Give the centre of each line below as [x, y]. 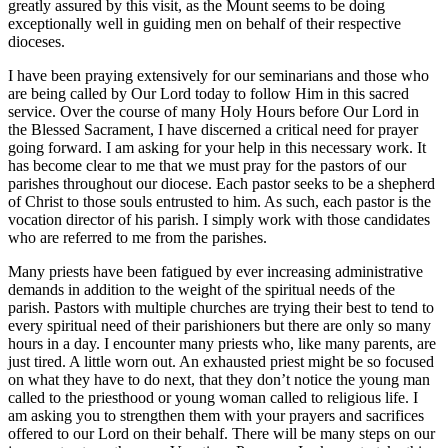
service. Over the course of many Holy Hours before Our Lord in [213, 111]
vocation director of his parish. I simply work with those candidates [219, 219]
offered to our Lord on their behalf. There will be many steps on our [221, 433]
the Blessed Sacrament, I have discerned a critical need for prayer [213, 129]
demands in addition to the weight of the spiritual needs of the [201, 289]
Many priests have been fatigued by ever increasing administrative [215, 271]
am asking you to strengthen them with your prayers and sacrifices [216, 415]
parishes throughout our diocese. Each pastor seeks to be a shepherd [221, 183]
